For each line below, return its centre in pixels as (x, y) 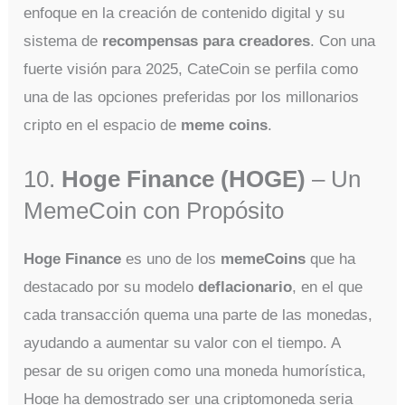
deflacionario (245, 287)
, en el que (328, 287)
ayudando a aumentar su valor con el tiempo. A (182, 343)
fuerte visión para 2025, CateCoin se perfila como (191, 69)
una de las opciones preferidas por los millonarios (192, 97)
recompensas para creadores (207, 41)
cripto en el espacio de (103, 125)
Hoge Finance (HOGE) (184, 179)
